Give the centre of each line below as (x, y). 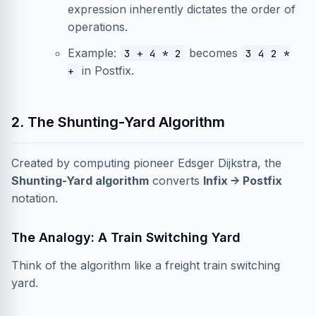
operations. (98, 27)
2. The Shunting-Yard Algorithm (118, 122)
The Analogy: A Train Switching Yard (126, 237)
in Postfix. (106, 71)
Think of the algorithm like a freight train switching (146, 265)
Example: (94, 53)
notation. (35, 198)
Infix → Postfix (243, 181)
